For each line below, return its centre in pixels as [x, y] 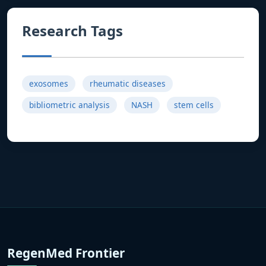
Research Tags [72, 30]
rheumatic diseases [128, 83]
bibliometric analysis [69, 104]
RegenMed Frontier [66, 253]
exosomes [49, 83]
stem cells [194, 104]
